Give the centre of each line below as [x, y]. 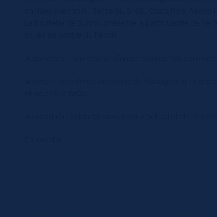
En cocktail [44, 139]
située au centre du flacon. [72, 35]
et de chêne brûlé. [57, 93]
